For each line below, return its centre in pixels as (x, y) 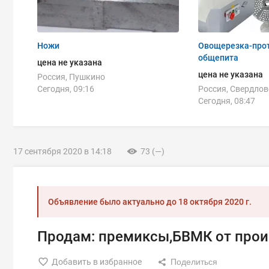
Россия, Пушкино (71, 77)
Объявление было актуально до (113, 202)
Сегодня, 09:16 (66, 89)
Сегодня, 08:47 (227, 101)
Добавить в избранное (97, 262)
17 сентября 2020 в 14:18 (62, 151)
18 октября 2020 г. (215, 202)
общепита (218, 58)
